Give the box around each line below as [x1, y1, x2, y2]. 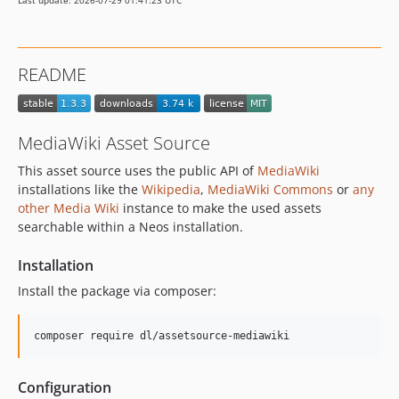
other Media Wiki [18, 199, 119, 217]
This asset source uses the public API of [18, 162, 257, 180]
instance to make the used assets [119, 199, 322, 217]
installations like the [18, 181, 142, 199]
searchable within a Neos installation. [18, 218, 243, 236]
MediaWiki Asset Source [18, 131, 210, 156]
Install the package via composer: [18, 282, 216, 300]
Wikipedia [142, 181, 200, 199]
